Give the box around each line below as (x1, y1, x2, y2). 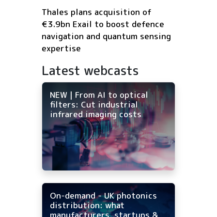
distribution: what (50, 200, 124, 211)
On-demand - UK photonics (50, 190, 157, 201)
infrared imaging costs (50, 108, 141, 120)
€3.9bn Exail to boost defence (42, 18, 164, 30)
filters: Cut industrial (50, 99, 138, 110)
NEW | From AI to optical (50, 89, 148, 101)
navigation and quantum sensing (42, 31, 171, 42)
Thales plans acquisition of (42, 6, 152, 18)
